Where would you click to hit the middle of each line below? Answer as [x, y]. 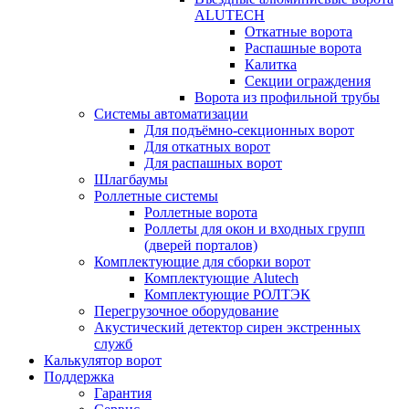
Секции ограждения [308, 81]
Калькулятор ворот [103, 360]
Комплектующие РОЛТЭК [227, 294]
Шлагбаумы [131, 179]
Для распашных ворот [213, 163]
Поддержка [79, 377]
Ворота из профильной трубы [287, 97]
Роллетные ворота [201, 212]
